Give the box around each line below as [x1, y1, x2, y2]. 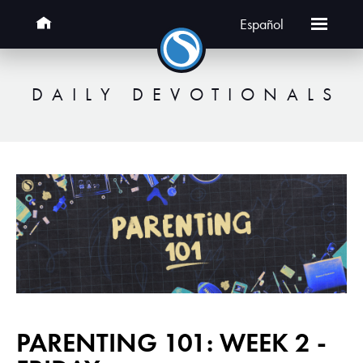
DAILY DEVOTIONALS [31, 83, 341, 105]
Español [240, 16, 284, 32]
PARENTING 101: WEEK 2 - [16, 326, 327, 360]
